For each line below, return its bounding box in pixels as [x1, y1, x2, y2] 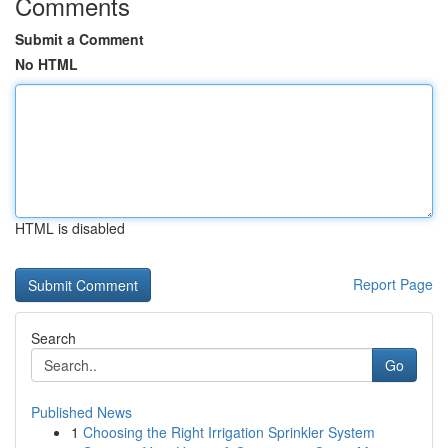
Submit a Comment [15, 29, 144, 49]
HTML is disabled [15, 218, 125, 238]
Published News [31, 402, 132, 422]
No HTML [15, 54, 78, 74]
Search [31, 328, 76, 348]
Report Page [353, 274, 433, 294]
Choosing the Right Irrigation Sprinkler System [83, 422, 375, 442]
